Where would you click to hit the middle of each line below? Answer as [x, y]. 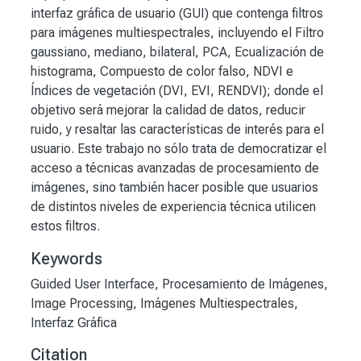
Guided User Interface [93, 284]
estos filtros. [65, 226]
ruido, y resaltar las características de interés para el [177, 130]
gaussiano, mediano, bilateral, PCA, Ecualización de [177, 52]
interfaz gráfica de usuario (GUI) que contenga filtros [177, 14]
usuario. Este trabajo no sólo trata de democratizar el [178, 149]
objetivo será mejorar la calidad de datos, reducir [168, 110]
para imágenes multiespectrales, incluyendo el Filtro [177, 33]
